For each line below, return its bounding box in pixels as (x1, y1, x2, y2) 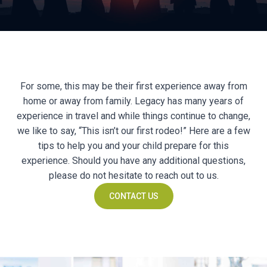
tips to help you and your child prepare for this (38, 140, 229, 151)
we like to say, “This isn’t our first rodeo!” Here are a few (17, 125, 250, 136)
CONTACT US (108, 191, 159, 201)
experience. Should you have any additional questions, (21, 155, 246, 166)
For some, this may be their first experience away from (20, 80, 247, 92)
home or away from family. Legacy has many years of (23, 95, 244, 107)
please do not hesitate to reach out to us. (48, 170, 219, 181)
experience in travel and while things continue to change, (17, 110, 250, 122)
